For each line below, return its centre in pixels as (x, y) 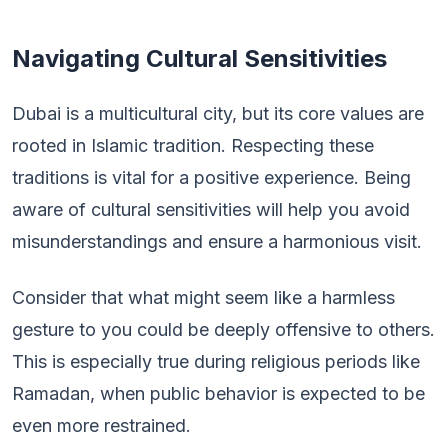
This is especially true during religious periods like (216, 361)
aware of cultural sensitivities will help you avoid (211, 209)
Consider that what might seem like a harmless (203, 297)
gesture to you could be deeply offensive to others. (223, 329)
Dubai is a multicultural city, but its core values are (218, 113)
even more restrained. (101, 425)
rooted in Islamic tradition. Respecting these (193, 145)
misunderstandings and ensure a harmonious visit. (217, 241)
